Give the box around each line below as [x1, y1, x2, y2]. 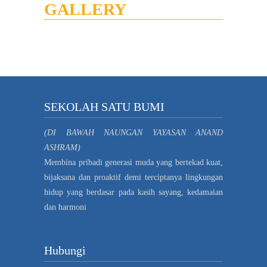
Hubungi [44, 244, 86, 257]
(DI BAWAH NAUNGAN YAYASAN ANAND [44, 128, 223, 137]
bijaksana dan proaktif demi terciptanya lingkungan [44, 172, 223, 182]
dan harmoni [44, 202, 86, 212]
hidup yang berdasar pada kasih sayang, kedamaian [44, 187, 223, 197]
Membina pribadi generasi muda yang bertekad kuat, [44, 157, 223, 167]
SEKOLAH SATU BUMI [44, 100, 164, 113]
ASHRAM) [44, 142, 80, 152]
